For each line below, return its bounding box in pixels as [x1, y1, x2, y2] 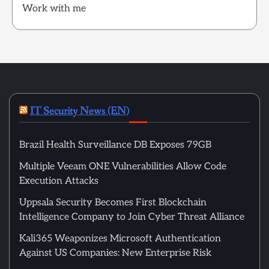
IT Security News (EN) [30, 104, 129, 118]
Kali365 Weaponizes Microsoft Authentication [19, 233, 221, 244]
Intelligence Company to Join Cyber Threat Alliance [19, 211, 244, 223]
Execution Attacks [19, 175, 98, 187]
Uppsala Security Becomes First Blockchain [19, 197, 207, 208]
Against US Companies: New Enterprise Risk [19, 247, 211, 259]
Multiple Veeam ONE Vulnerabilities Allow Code [19, 161, 226, 172]
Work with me [22, 3, 86, 14]
